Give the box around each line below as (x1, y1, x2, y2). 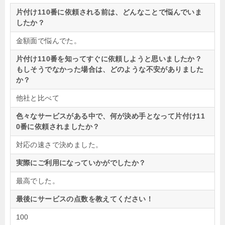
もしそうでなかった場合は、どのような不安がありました (16, 65, 204, 73)
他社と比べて (16, 93, 59, 102)
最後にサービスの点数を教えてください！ (16, 194, 154, 203)
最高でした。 (16, 176, 59, 185)
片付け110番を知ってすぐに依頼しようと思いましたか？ (16, 54, 202, 63)
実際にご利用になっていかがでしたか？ (16, 158, 146, 167)
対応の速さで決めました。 (16, 140, 103, 149)
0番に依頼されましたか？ (16, 122, 100, 131)
